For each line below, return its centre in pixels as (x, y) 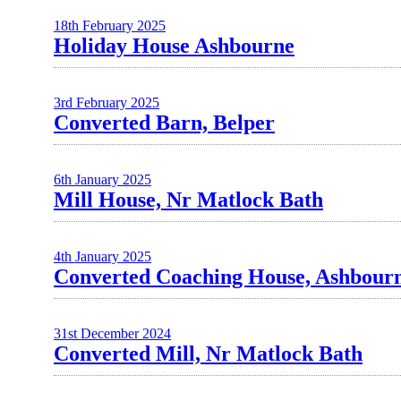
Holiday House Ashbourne (174, 46)
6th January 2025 (102, 179)
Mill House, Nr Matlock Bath (188, 200)
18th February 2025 (110, 26)
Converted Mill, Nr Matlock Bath (208, 354)
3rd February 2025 (107, 102)
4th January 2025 (102, 256)
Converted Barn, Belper (164, 123)
